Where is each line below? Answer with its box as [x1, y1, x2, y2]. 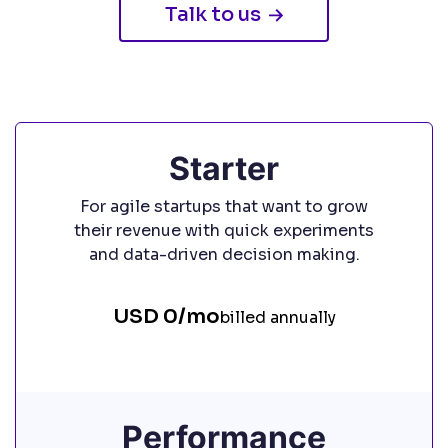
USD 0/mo [112, 304, 220, 330]
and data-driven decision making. [88, 244, 360, 266]
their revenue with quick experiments [74, 220, 374, 242]
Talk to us [164, 2, 261, 28]
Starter [169, 149, 279, 189]
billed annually [219, 307, 336, 329]
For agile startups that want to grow [80, 196, 368, 218]
